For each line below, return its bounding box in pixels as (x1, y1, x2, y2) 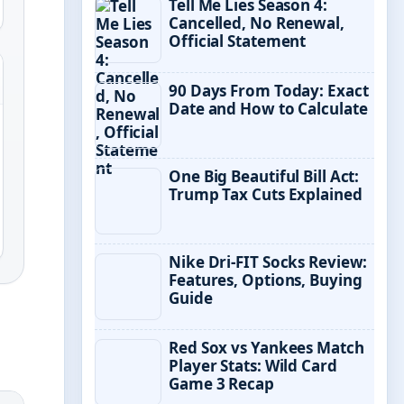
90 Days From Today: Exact (169, 80, 369, 101)
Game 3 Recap (169, 373, 274, 394)
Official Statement (169, 31, 307, 51)
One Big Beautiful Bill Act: (169, 166, 360, 187)
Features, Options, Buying (169, 270, 363, 290)
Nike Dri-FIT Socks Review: (169, 252, 368, 272)
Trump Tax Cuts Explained (169, 184, 363, 205)
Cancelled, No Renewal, (169, 13, 344, 33)
